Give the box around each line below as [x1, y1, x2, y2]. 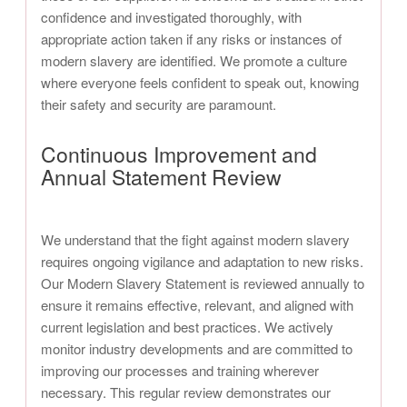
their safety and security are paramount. [41, 94, 276, 114]
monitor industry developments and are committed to [41, 339, 352, 359]
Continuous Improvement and [41, 139, 317, 170]
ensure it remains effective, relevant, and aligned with [41, 295, 353, 315]
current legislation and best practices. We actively [41, 317, 333, 337]
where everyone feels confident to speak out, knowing [41, 73, 359, 93]
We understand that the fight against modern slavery [41, 230, 350, 250]
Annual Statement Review [41, 162, 282, 193]
